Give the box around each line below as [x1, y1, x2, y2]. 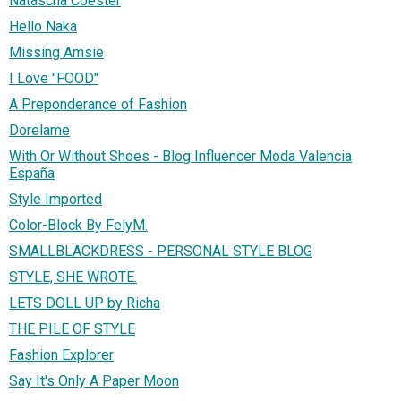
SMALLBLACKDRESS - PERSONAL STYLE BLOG [9, 243, 312, 260]
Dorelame [9, 122, 70, 140]
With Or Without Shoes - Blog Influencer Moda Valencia [9, 148, 352, 166]
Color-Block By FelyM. [9, 217, 148, 235]
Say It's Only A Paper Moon [9, 372, 179, 390]
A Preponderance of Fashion [9, 96, 187, 114]
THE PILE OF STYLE [9, 320, 135, 338]
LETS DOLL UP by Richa [9, 294, 160, 312]
